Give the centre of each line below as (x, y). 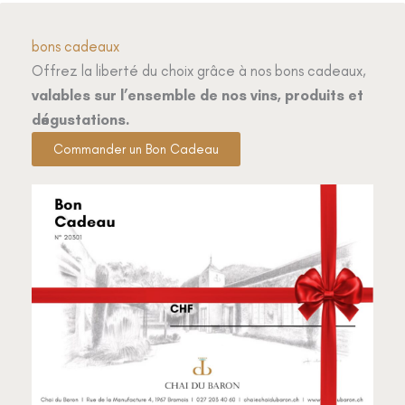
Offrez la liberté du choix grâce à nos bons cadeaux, (199, 70)
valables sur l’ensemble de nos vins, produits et (198, 94)
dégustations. (80, 119)
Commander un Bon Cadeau (136, 149)
